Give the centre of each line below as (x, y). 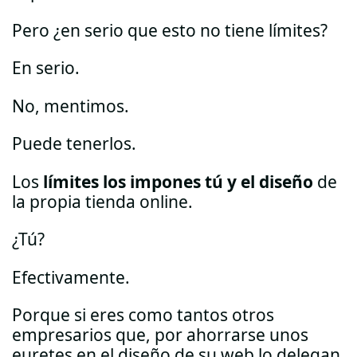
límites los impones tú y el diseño (178, 181)
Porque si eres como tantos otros (143, 315)
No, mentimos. (71, 106)
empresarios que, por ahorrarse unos (160, 335)
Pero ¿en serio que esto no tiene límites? (170, 30)
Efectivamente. (71, 277)
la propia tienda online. (102, 201)
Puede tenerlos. (74, 144)
